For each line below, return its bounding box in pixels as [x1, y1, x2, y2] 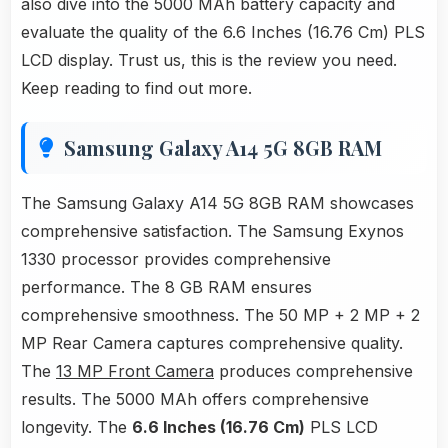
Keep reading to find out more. [21, 78, 252, 99]
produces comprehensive [214, 361, 413, 382]
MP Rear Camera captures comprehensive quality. [21, 333, 403, 354]
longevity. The [21, 417, 132, 438]
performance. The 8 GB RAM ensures [21, 277, 312, 298]
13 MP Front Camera [56, 361, 214, 382]
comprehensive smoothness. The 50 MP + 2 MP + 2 [21, 305, 420, 326]
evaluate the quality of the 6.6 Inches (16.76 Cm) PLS [21, 22, 425, 43]
